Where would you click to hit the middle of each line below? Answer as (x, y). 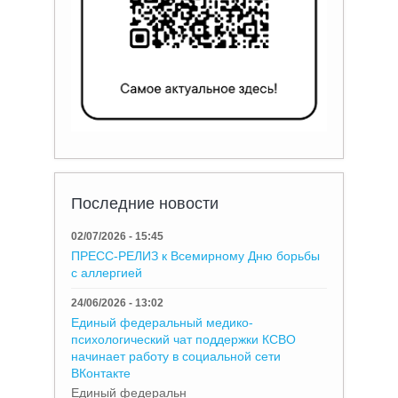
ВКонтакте (101, 373)
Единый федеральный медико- (163, 322)
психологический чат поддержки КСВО (184, 339)
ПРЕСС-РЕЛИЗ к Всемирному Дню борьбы (196, 255)
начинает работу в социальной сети (176, 356)
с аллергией (107, 272)
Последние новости (145, 203)
